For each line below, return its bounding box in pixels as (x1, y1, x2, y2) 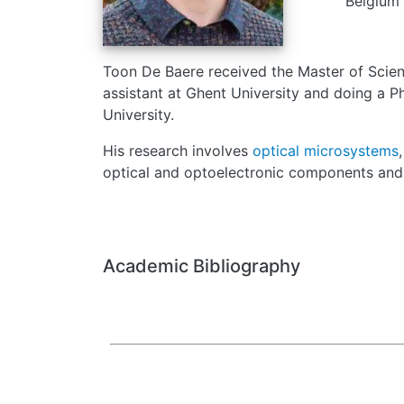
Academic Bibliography (103, 255, 300, 277)
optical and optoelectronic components (103, 163, 373, 181)
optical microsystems (252, 142, 399, 160)
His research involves (103, 142, 252, 160)
